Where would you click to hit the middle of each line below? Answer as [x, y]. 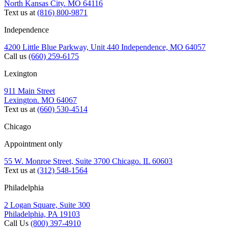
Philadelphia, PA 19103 [42, 214]
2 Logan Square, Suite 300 [47, 205]
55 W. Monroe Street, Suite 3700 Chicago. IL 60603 [88, 161]
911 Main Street [30, 91]
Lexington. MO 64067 [40, 100]
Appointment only [33, 144]
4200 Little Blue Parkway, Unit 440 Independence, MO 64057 [105, 47]
